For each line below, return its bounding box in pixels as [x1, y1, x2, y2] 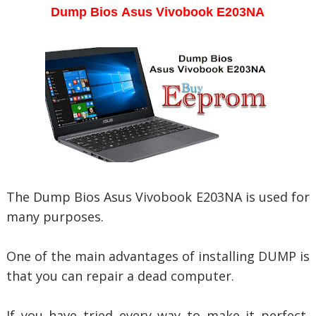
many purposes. [6, 208, 104, 225]
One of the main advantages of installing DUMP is [6, 248, 310, 265]
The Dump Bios [6, 188, 104, 205]
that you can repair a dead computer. [6, 267, 234, 284]
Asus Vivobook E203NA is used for [104, 188, 310, 205]
